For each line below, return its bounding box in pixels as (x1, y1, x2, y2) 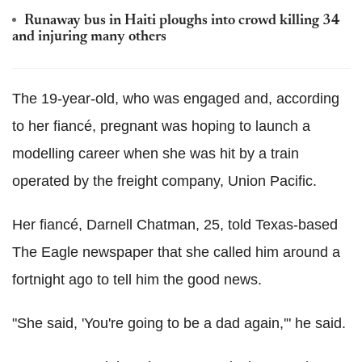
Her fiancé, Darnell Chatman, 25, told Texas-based (12, 217, 338, 234)
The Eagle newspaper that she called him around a (12, 244, 340, 261)
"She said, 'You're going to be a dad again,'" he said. (12, 315, 346, 332)
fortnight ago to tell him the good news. (12, 271, 262, 288)
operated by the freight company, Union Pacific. (12, 173, 317, 190)
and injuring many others (12, 30, 166, 45)
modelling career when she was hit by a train (12, 145, 299, 162)
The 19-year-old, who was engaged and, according (12, 90, 339, 107)
